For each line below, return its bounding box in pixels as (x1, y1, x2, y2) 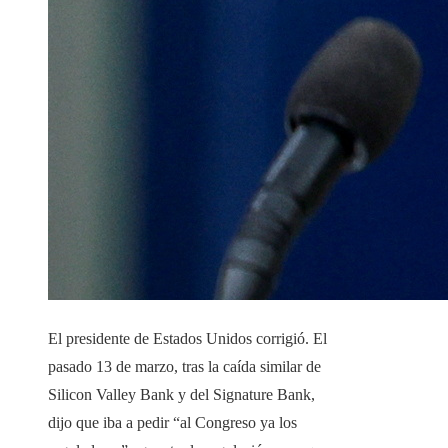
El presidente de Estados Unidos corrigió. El (48, 330, 327, 348)
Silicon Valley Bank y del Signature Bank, (48, 386, 315, 404)
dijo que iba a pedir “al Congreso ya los (48, 414, 297, 432)
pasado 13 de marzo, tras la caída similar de (48, 358, 321, 376)
